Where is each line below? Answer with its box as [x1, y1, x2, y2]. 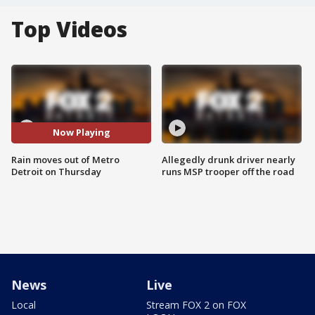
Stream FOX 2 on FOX [146, 297, 246, 311]
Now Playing [52, 126, 110, 139]
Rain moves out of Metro [11, 153, 120, 166]
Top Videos [11, 15, 127, 44]
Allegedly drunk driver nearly [162, 153, 295, 166]
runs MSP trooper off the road [162, 165, 295, 178]
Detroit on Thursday [11, 165, 101, 178]
